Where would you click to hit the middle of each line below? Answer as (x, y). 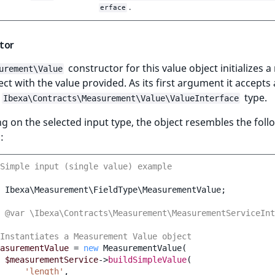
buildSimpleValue (147, 260)
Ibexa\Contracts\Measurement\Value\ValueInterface (121, 99)
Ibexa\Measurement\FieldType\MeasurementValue (113, 190)
